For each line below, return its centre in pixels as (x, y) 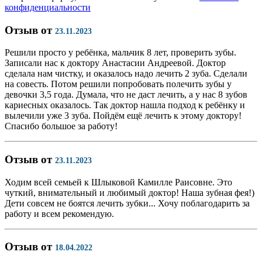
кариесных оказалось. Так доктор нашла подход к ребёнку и (125, 105)
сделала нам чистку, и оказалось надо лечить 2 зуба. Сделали (126, 74)
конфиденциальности (48, 7)
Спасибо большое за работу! (61, 126)
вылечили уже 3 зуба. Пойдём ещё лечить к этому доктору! (123, 116)
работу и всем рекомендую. (59, 213)
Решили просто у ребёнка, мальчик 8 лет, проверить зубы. (120, 53)
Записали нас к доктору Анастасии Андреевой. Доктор (115, 63)
